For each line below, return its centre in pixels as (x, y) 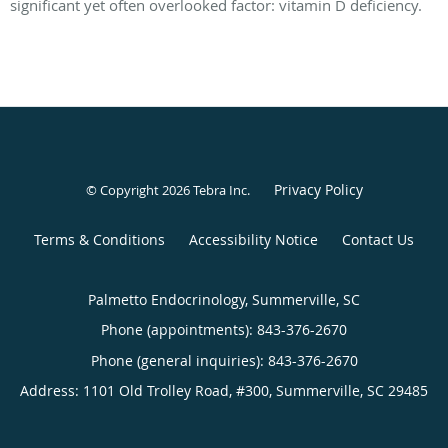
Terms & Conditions (99, 239)
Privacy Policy (318, 189)
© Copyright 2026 (139, 189)
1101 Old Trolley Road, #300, (179, 390)
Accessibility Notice (253, 239)
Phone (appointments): (179, 329)
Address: (51, 390)
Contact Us (378, 239)
